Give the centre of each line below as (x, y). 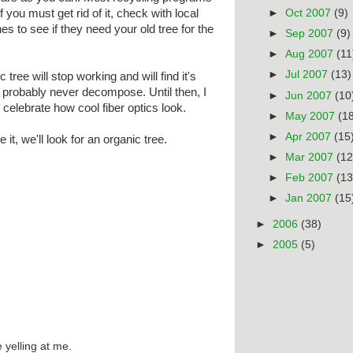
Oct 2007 (310, 13)
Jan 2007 (310, 199)
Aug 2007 (311, 54)
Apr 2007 (310, 136)
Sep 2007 (311, 34)
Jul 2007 (308, 75)
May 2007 (312, 116)
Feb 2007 (311, 178)
